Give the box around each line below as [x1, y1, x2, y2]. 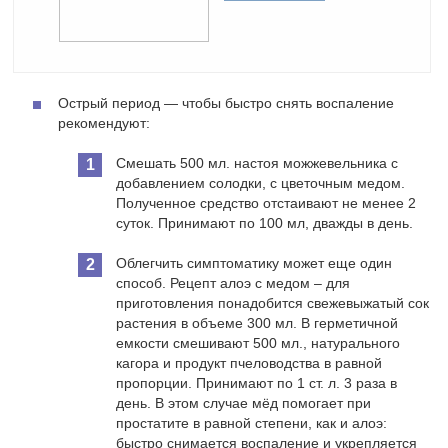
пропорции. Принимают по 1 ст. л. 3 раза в [116, 375, 398, 392]
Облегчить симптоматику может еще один [116, 255, 393, 272]
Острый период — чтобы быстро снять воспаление [58, 95, 395, 112]
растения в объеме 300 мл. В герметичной [116, 315, 399, 332]
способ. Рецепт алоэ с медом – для [116, 275, 351, 292]
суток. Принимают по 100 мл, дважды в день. [116, 215, 414, 232]
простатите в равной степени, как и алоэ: [116, 415, 388, 432]
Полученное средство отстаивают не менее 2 [116, 195, 417, 212]
